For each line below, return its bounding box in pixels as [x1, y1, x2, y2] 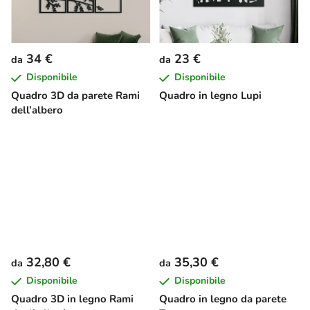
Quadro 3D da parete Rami [11, 89, 140, 103]
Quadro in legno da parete [159, 292, 286, 307]
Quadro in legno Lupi [159, 89, 262, 103]
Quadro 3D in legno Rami [11, 292, 134, 307]
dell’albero [11, 103, 63, 118]
